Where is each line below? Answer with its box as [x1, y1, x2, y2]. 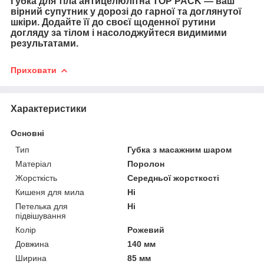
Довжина [15, 239, 49, 249]
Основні [11, 128, 44, 138]
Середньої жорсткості [127, 173, 220, 183]
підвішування [15, 210, 66, 220]
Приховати [11, 65, 57, 75]
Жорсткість [15, 173, 57, 183]
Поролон [127, 159, 165, 169]
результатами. [11, 38, 78, 49]
